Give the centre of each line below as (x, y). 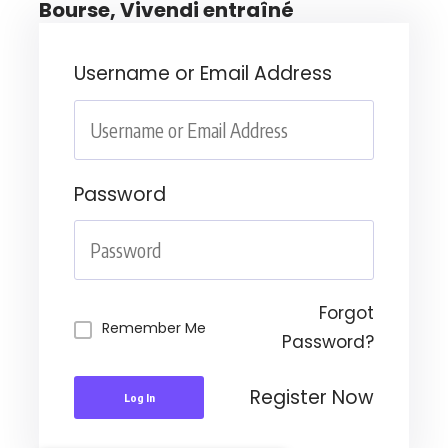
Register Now (312, 397)
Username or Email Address (203, 74)
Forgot (346, 313)
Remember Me (154, 327)
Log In (139, 398)
